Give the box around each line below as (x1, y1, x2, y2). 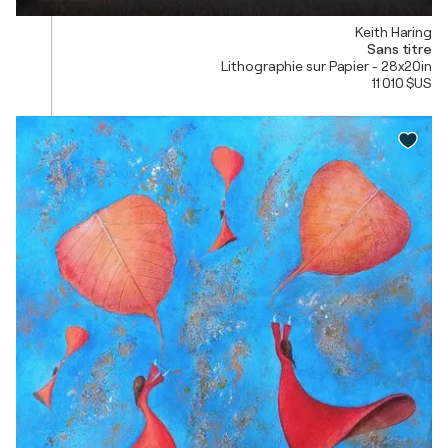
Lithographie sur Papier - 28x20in (221, 57, 432, 74)
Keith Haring (355, 23, 432, 40)
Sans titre (367, 40, 432, 57)
